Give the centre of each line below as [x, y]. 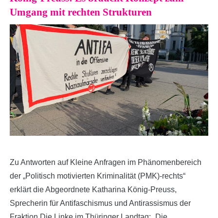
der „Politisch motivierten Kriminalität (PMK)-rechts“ [98, 176]
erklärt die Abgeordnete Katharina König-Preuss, [93, 190]
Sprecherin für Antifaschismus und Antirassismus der [100, 203]
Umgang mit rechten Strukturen [81, 12]
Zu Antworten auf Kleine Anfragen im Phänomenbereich [106, 163]
